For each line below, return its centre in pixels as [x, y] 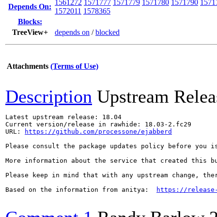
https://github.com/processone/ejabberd [98, 132]
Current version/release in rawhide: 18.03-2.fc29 [98, 124]
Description [49, 96]
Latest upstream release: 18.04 [63, 117]
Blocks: [30, 22]
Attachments [28, 66]
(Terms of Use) [74, 66]
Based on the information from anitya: [81, 190]
